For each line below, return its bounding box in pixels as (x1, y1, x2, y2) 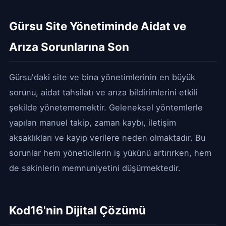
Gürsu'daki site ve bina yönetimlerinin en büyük (9, 72, 195, 82)
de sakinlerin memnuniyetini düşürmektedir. (9, 163, 181, 173)
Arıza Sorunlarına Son (9, 40, 129, 53)
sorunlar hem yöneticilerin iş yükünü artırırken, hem (9, 148, 211, 158)
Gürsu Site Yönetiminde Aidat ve (9, 19, 186, 33)
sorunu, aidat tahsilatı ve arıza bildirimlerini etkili (9, 87, 198, 97)
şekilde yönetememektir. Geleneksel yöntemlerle (9, 102, 203, 112)
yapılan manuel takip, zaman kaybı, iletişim (9, 118, 176, 128)
